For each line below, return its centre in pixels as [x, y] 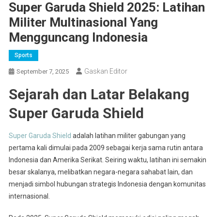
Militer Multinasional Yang [83, 22]
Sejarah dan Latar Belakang [99, 94]
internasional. [29, 196]
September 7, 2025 [42, 71]
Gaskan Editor [106, 71]
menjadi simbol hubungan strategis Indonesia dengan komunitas [107, 184]
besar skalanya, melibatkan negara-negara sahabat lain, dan [101, 172]
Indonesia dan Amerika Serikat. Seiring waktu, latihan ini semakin [107, 160]
